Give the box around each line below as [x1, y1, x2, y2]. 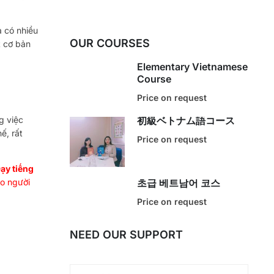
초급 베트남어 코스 [136, 177, 220, 190]
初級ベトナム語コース [136, 114, 235, 127]
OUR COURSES [69, 37, 150, 50]
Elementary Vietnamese [136, 61, 248, 73]
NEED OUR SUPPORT [69, 228, 183, 242]
